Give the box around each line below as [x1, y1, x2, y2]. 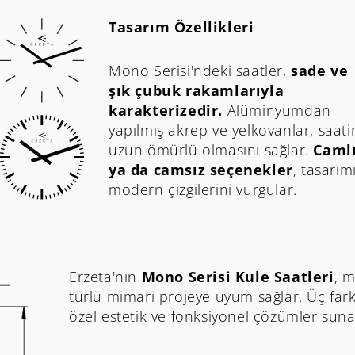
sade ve [291, 61, 349, 81]
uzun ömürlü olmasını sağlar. [109, 140, 314, 160]
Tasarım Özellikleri [109, 17, 254, 37]
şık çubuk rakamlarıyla [109, 81, 284, 101]
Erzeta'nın [69, 267, 142, 287]
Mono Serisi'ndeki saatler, [109, 61, 292, 81]
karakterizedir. [109, 101, 223, 120]
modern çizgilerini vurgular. [109, 180, 297, 200]
